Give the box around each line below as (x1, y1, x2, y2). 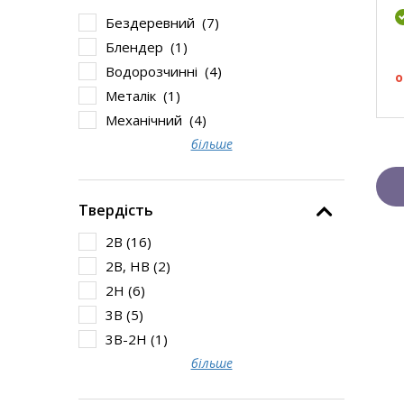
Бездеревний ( (106, 14, 207, 32)
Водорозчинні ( (106, 62, 209, 80)
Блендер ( (106, 38, 175, 56)
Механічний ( (106, 111, 194, 129)
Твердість (78, 200, 153, 220)
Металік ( (106, 87, 168, 105)
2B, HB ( (106, 257, 158, 275)
